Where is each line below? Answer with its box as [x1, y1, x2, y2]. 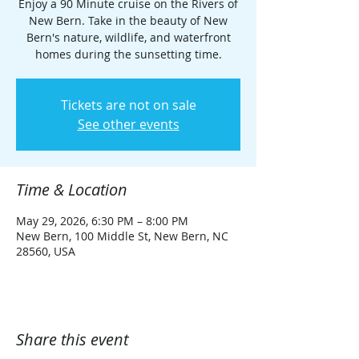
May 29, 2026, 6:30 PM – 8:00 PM [16, 213, 188, 228]
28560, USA [16, 244, 75, 259]
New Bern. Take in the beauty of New [29, 13, 228, 28]
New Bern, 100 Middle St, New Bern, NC [16, 228, 228, 244]
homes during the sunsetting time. [34, 46, 222, 62]
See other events [77, 115, 179, 133]
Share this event [16, 329, 128, 350]
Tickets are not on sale [60, 96, 196, 114]
